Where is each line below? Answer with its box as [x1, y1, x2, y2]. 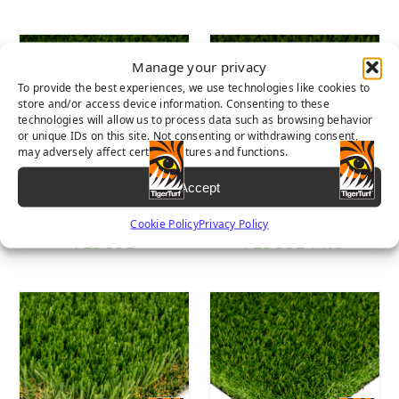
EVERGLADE [247, 213, 343, 234]
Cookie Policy [130, 216, 199, 232]
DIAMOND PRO [42, 213, 167, 234]
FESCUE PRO [244, 232, 346, 253]
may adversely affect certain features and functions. [18, 143, 289, 159]
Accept [179, 179, 220, 194]
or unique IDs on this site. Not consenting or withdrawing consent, [18, 127, 358, 143]
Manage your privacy [132, 57, 267, 76]
